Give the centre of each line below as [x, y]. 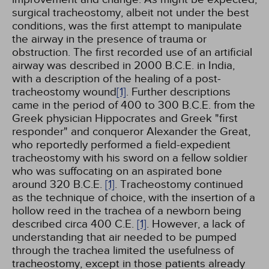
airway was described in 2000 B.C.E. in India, [123, 65]
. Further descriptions [178, 92]
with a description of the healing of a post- [116, 79]
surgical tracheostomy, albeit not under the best [131, 13]
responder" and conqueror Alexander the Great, [131, 131]
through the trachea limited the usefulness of [123, 250]
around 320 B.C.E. [59, 184]
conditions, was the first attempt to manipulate [127, 26]
